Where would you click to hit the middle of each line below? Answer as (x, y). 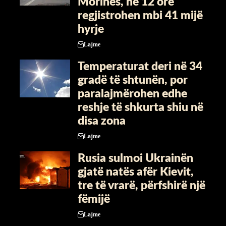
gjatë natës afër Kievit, (136, 172)
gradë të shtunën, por (133, 80)
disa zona (102, 121)
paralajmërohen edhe (132, 94)
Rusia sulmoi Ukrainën (135, 158)
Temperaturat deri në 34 (140, 67)
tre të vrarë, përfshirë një (142, 186)
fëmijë (94, 199)
